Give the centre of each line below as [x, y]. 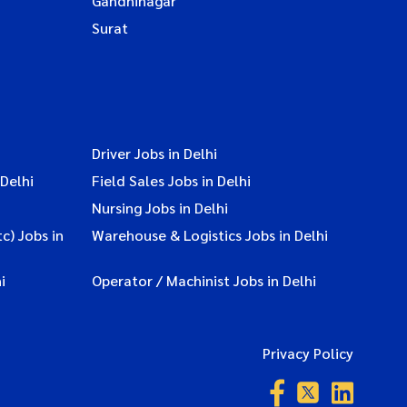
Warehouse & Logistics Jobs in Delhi [209, 234]
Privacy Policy [308, 352]
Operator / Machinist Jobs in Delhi [203, 280]
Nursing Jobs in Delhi [159, 207]
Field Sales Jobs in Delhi [171, 180]
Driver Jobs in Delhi [154, 153]
